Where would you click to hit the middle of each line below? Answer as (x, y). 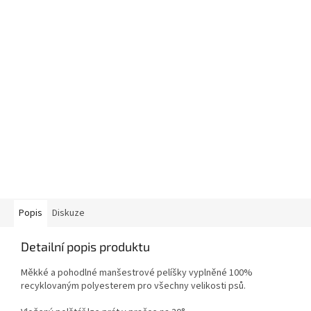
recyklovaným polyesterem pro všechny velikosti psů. (133, 286)
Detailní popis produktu (85, 247)
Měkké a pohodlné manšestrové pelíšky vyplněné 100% (137, 273)
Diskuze (68, 213)
